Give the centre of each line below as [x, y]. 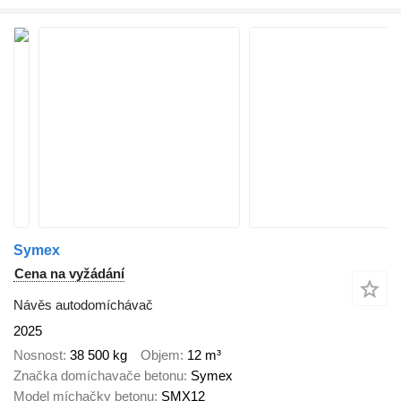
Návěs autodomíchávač [83, 305]
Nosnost [38, 354]
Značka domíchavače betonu [98, 375]
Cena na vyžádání [69, 273]
